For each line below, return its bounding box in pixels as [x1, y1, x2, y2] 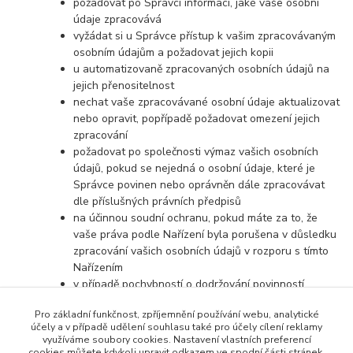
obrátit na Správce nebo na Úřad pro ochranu [73, 310, 303, 325]
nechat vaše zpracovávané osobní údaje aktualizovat [73, 95, 340, 110]
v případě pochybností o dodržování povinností [73, 277, 305, 292]
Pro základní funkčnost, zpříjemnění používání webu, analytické [34, 308, 319, 321]
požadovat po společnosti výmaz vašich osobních [73, 144, 319, 160]
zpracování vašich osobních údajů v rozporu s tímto [73, 243, 329, 259]
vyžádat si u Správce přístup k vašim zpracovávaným [73, 28, 336, 44]
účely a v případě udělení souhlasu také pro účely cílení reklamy [31, 321, 322, 333]
